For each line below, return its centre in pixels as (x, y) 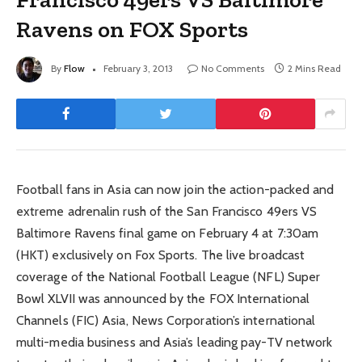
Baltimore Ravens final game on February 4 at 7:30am (168, 233)
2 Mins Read (314, 68)
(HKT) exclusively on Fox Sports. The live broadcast (161, 255)
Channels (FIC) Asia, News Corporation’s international (166, 320)
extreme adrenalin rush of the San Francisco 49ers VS (167, 211)
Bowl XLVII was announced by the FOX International (163, 298)
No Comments (233, 68)
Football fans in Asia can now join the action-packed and (175, 189)
